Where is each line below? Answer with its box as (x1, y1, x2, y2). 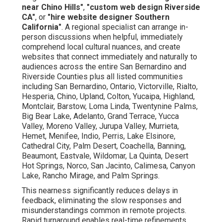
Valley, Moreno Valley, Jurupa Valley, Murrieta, (22, 121, 179, 131)
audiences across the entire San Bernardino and (22, 62, 186, 72)
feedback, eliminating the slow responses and (22, 196, 181, 206)
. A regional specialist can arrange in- (61, 22, 188, 32)
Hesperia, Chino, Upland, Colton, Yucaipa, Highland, (22, 92, 195, 102)
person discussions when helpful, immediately (22, 32, 183, 42)
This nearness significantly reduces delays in (22, 186, 178, 196)
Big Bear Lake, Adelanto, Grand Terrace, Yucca (22, 111, 179, 121)
